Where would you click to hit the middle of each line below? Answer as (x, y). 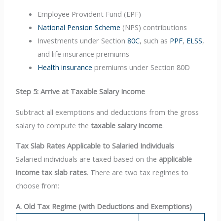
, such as (155, 41)
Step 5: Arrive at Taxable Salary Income (81, 92)
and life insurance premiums (84, 54)
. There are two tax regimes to (138, 172)
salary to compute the (54, 125)
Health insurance (65, 67)
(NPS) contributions (154, 27)
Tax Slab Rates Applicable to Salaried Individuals (95, 146)
